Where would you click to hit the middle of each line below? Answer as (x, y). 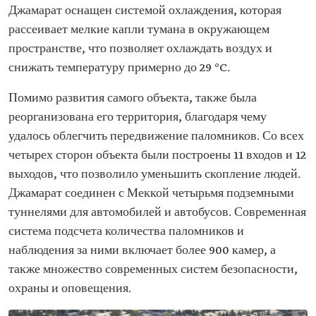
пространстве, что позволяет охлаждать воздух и (140, 49)
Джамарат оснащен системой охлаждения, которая (145, 11)
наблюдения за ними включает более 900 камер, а (142, 251)
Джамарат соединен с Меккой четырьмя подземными (151, 194)
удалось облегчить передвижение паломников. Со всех (156, 137)
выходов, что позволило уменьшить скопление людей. (154, 175)
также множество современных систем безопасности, (153, 270)
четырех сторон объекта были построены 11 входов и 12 (157, 156)
